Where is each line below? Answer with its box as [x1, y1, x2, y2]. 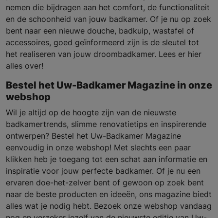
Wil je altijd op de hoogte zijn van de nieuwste [6, 108, 176, 118]
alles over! [6, 61, 43, 71]
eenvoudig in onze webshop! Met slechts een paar [6, 143, 191, 153]
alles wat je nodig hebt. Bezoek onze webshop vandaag [6, 201, 212, 211]
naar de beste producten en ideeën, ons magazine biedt [6, 189, 212, 200]
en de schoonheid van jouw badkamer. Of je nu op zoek [6, 14, 211, 24]
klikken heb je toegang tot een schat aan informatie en [6, 154, 207, 164]
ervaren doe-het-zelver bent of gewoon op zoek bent [6, 178, 204, 188]
